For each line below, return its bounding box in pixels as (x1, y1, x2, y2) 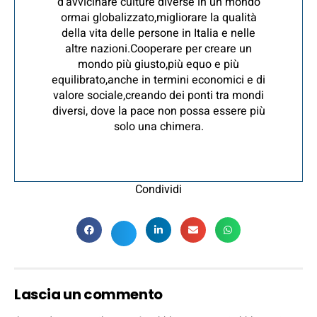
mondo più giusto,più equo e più (78, 55, 239, 73)
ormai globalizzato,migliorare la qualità (60, 8, 257, 26)
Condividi (135, 182, 182, 196)
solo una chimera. (113, 117, 204, 135)
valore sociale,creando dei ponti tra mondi (53, 86, 264, 104)
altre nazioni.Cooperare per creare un (65, 40, 252, 57)
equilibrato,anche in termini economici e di (52, 71, 265, 88)
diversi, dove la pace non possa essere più (52, 102, 265, 120)
